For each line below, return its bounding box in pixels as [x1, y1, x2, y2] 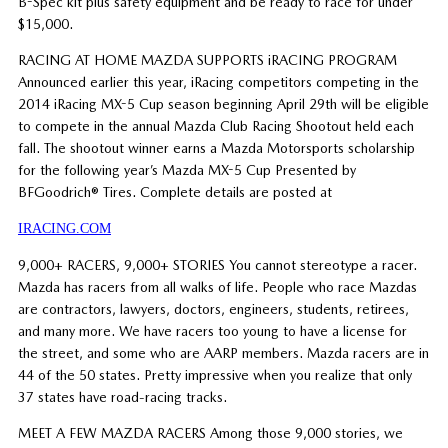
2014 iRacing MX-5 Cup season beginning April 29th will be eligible [17, 96, 429, 113]
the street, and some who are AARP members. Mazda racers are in [17, 345, 429, 362]
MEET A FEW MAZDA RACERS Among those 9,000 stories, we [17, 425, 403, 442]
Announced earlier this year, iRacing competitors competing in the [17, 74, 419, 91]
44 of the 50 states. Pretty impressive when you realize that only [17, 367, 412, 384]
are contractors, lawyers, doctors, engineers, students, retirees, [17, 301, 409, 318]
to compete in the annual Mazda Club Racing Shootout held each [17, 118, 414, 135]
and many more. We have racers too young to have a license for [17, 323, 407, 340]
